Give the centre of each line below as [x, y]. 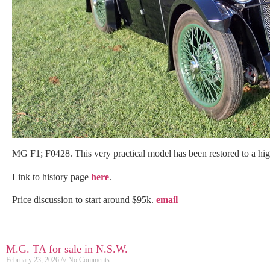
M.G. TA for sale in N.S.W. [67, 249]
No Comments [88, 260]
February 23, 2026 [33, 260]
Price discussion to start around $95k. [84, 200]
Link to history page [52, 177]
